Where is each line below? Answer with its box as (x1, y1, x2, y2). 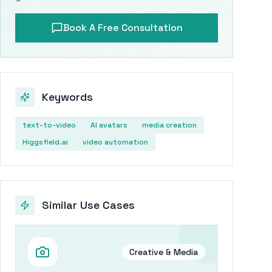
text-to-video (22, 120, 76, 130)
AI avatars (90, 120, 127, 130)
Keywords (42, 90, 93, 104)
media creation (142, 120, 197, 130)
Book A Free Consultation (63, 21, 183, 34)
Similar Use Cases (42, 198, 135, 212)
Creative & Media (129, 246, 198, 257)
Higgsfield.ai (22, 137, 68, 147)
